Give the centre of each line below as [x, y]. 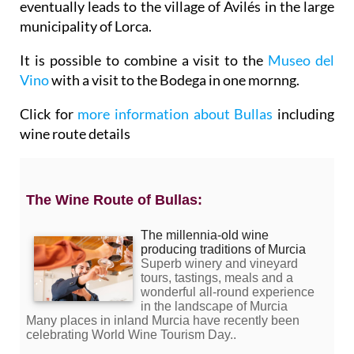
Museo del [301, 60]
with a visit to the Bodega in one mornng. [174, 80]
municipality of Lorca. [86, 26]
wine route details [75, 134]
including [306, 114]
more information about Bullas [178, 114]
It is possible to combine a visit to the [144, 60]
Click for [49, 114]
